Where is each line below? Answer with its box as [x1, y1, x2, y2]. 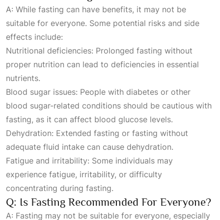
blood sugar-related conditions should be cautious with [6, 101, 212, 110]
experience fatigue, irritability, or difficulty [6, 169, 162, 179]
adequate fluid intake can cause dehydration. [6, 142, 173, 152]
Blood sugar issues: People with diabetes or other [6, 87, 191, 97]
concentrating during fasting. [6, 183, 113, 193]
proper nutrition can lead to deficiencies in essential [6, 59, 199, 69]
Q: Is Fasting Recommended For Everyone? [6, 195, 211, 208]
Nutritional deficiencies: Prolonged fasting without [6, 46, 192, 55]
